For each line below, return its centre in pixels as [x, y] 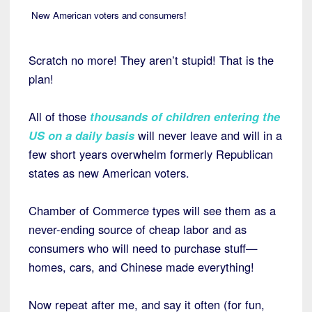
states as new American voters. [109, 173]
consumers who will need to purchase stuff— [143, 248]
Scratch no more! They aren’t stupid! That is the [151, 60]
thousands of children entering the [183, 117]
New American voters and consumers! [109, 15]
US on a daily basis [81, 135]
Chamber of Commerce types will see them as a [152, 211]
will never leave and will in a [210, 135]
